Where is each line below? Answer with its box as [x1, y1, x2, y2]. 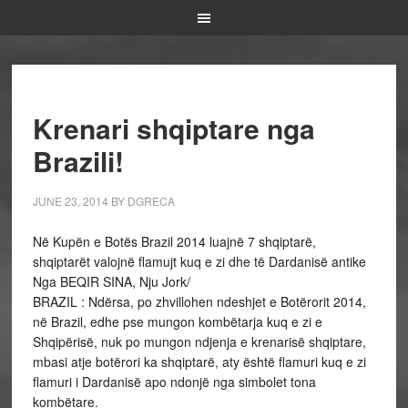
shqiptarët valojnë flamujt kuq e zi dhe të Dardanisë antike [32, 252, 366, 270]
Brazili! [32, 141, 124, 180]
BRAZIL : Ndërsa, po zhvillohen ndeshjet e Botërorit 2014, [32, 292, 366, 311]
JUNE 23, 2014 [32, 193, 108, 209]
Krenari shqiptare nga [32, 108, 315, 148]
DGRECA [127, 193, 175, 209]
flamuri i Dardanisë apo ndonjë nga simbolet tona [32, 372, 316, 391]
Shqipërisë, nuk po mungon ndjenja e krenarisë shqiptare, [32, 332, 366, 351]
